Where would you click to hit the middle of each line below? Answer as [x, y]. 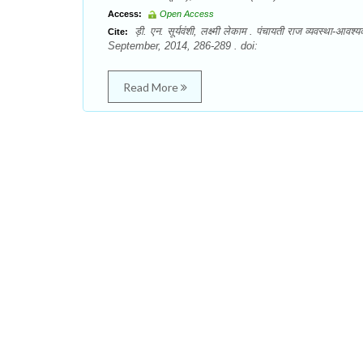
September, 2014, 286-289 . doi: [183, 46]
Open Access [187, 14]
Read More [152, 87]
